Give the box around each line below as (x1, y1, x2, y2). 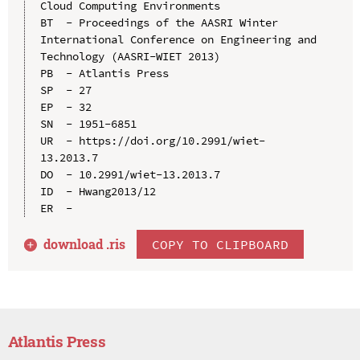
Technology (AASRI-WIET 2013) (39, 48, 220, 63)
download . (43, 235, 110, 252)
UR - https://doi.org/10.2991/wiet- (39, 133, 265, 148)
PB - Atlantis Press (39, 65, 169, 80)
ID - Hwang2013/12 (39, 183, 156, 198)
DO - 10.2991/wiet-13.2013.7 (39, 166, 220, 182)
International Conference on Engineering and (39, 31, 317, 47)
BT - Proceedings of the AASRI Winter (39, 14, 278, 30)
